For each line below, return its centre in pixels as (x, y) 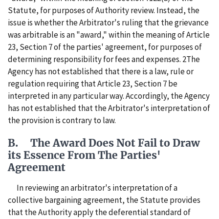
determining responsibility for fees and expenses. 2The (104, 59)
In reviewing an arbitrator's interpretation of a (93, 188)
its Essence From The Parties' (84, 155)
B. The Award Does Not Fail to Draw (104, 143)
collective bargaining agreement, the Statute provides (104, 200)
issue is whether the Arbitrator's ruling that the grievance (108, 22)
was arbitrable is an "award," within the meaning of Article (109, 34)
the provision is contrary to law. (62, 120)
